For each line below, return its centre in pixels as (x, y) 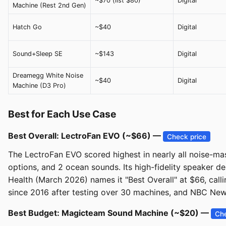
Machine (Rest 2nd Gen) (49, 6)
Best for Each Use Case (62, 114)
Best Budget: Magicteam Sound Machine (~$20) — (109, 213)
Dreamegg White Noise (48, 76)
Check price (187, 136)
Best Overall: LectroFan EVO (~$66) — (86, 136)
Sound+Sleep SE (38, 54)
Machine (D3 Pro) (39, 86)
